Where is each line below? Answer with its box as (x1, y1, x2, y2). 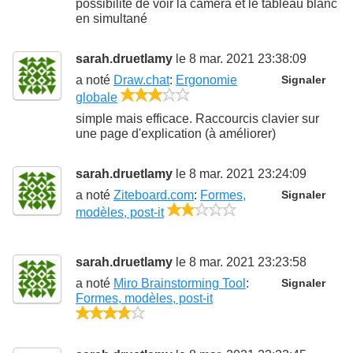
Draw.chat (113, 73, 169, 87)
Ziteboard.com (113, 188, 194, 202)
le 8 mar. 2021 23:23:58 (173, 255, 307, 269)
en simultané (76, 12, 147, 26)
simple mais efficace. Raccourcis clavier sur (76, 111, 319, 125)
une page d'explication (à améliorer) (76, 126, 276, 140)
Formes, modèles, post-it (76, 291, 213, 305)
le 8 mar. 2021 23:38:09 (173, 52, 307, 66)
